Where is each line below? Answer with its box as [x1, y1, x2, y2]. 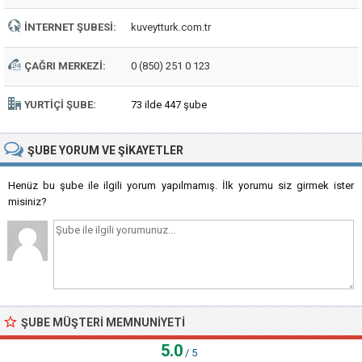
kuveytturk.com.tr [131, 21, 211, 33]
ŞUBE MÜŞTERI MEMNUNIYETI [21, 316, 185, 329]
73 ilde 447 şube [131, 99, 207, 111]
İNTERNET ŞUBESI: [24, 21, 116, 33]
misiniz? [8, 196, 47, 208]
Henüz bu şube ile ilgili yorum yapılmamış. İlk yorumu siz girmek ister [8, 179, 354, 192]
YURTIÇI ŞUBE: [24, 99, 96, 111]
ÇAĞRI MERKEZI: [24, 60, 106, 72]
